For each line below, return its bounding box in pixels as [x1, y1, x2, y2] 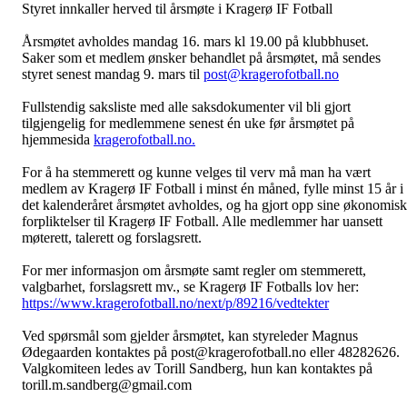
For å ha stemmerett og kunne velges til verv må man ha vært [22, 164, 371, 180]
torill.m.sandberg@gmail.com [22, 377, 192, 392]
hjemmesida [22, 132, 94, 147]
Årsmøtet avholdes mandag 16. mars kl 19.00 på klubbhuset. [22, 34, 369, 49]
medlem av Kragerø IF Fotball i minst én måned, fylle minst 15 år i [22, 181, 403, 196]
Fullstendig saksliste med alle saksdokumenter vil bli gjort [22, 99, 351, 114]
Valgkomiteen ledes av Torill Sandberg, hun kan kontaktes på [22, 361, 372, 376]
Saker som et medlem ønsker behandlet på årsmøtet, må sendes [22, 50, 381, 65]
